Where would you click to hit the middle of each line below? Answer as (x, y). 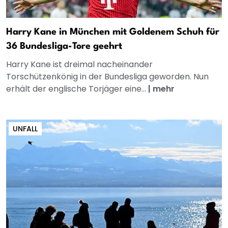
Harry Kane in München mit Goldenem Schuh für (113, 32)
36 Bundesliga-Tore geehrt (64, 47)
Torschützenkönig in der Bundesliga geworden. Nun (107, 77)
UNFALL (25, 129)
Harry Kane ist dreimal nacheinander (79, 65)
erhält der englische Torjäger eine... (77, 89)
